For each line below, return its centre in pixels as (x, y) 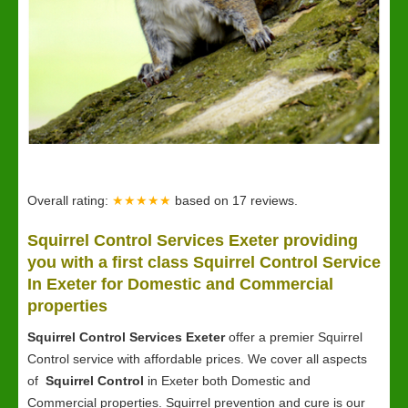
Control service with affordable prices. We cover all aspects (197, 359)
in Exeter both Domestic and (227, 381)
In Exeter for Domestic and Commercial (180, 284)
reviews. (274, 200)
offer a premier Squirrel (296, 337)
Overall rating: (70, 200)
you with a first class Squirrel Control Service (204, 262)
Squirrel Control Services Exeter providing (193, 240)
